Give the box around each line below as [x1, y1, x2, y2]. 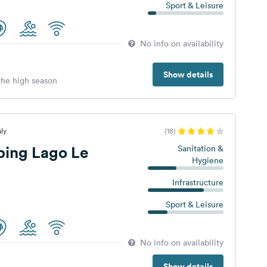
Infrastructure [172, 177, 223, 188]
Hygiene [191, 155, 223, 166]
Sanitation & [177, 143, 223, 154]
